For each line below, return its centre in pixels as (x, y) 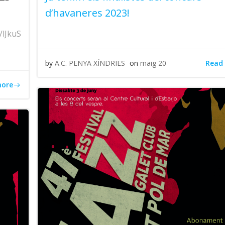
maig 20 (153, 63)
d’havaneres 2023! (88, 13)
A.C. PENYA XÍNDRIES (90, 63)
